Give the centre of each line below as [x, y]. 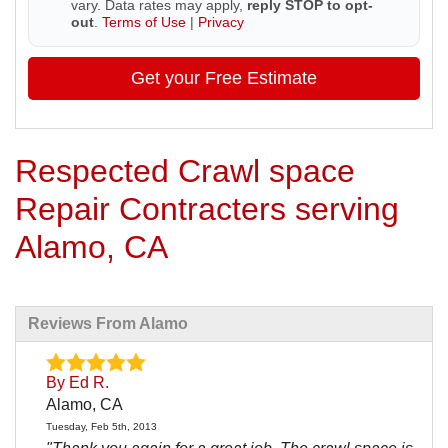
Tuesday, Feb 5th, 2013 [101, 427]
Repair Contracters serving [207, 209]
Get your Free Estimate [224, 77]
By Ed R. [77, 383]
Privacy [221, 21]
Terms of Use [144, 21]
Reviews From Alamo [108, 324]
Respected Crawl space [185, 171]
